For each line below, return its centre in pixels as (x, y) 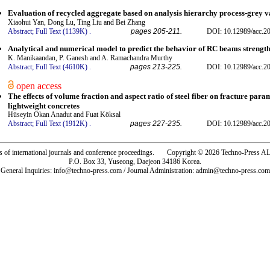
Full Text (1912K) (61, 123)
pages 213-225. (156, 67)
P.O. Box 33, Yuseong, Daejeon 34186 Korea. (135, 161)
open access (37, 86)
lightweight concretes (44, 105)
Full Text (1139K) (61, 31)
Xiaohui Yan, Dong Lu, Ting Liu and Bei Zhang (77, 22)
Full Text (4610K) (61, 67)
